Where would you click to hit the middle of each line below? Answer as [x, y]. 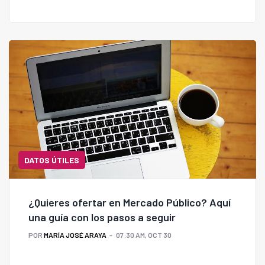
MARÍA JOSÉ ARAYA [75, 235]
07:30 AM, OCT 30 [144, 235]
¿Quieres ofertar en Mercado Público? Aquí [130, 203]
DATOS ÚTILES [52, 160]
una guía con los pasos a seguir [102, 217]
